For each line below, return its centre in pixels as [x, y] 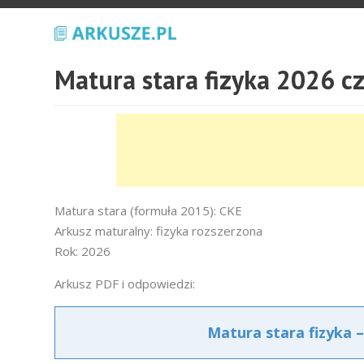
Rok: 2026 [82, 251]
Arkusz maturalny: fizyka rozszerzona [158, 231]
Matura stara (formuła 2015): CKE [148, 210]
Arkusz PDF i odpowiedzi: [125, 284]
